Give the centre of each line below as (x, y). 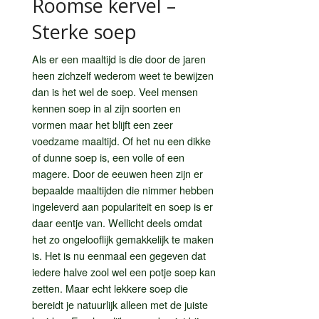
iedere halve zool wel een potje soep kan (124, 271)
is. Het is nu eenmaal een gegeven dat (119, 255)
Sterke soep (84, 31)
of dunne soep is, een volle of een (108, 157)
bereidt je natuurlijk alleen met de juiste (120, 304)
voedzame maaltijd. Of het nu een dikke (121, 140)
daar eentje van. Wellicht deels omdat (117, 222)
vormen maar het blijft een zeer (103, 124)
